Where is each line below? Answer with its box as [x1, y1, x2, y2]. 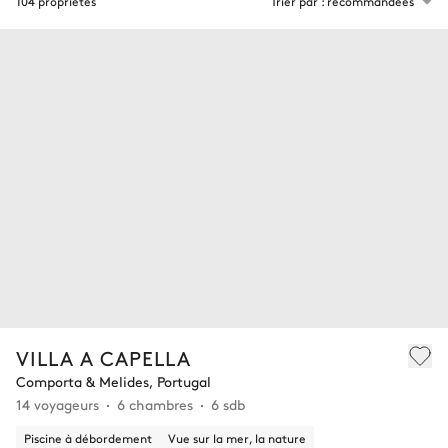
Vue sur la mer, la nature [168, 429, 306, 446]
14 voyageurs [16, 393, 99, 414]
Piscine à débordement [24, 429, 152, 446]
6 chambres [117, 393, 193, 414]
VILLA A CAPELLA [16, 343, 191, 371]
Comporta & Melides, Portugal [16, 370, 211, 391]
